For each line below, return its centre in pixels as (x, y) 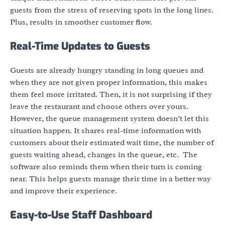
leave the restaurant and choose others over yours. (99, 107)
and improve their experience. (64, 191)
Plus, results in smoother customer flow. (81, 22)
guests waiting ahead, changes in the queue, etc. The (104, 155)
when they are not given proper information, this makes (109, 83)
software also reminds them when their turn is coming (106, 167)
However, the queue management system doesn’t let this (109, 119)
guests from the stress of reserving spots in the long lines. (112, 10)
